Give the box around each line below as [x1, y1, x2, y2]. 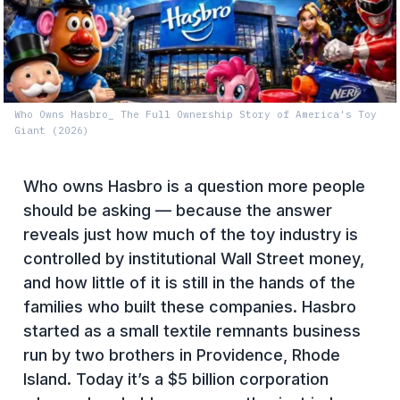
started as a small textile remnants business [23, 321, 361, 340]
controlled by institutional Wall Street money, [23, 248, 364, 268]
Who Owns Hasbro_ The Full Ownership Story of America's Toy [14, 107, 377, 121]
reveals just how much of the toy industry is [23, 224, 358, 244]
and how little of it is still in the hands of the [23, 272, 355, 292]
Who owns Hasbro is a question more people [23, 176, 365, 196]
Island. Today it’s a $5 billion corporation [23, 369, 329, 388]
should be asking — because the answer [23, 200, 332, 220]
